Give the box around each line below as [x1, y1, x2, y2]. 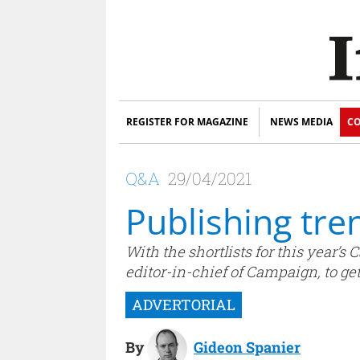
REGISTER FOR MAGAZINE [126, 115, 248, 129]
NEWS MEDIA [270, 115, 333, 129]
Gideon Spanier [194, 337, 301, 358]
